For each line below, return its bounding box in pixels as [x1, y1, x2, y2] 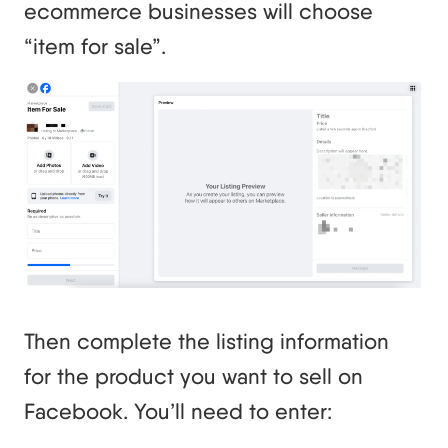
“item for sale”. [24, 33, 166, 60]
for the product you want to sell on [24, 362, 363, 389]
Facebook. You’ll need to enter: [24, 397, 332, 424]
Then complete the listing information [24, 327, 389, 354]
